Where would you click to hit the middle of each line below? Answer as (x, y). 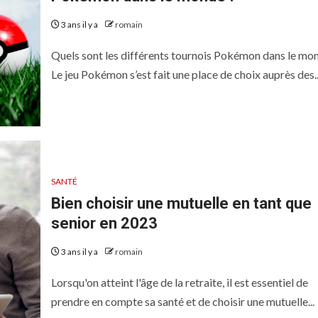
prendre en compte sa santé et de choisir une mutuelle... (182, 301)
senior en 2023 (104, 223)
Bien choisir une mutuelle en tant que (181, 203)
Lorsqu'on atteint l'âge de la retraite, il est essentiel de (179, 282)
